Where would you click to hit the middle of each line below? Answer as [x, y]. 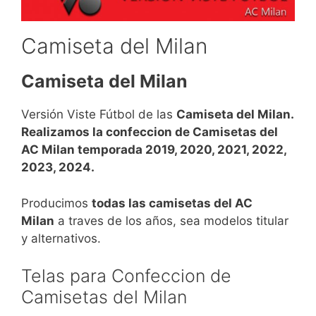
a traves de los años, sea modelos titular [171, 220]
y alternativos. [61, 238]
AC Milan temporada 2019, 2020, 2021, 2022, [154, 150]
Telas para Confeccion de [126, 276]
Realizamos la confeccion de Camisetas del [150, 132]
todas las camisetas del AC [172, 203]
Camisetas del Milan [104, 297]
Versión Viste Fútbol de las [99, 114]
